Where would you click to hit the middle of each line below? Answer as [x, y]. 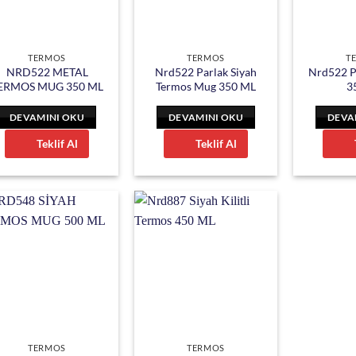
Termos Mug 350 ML [206, 87]
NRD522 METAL [47, 72]
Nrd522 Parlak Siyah [206, 72]
